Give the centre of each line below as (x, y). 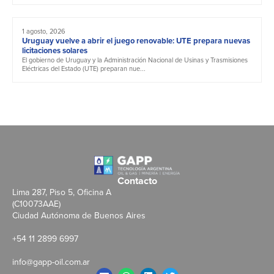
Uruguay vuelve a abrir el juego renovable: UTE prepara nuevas (136, 40)
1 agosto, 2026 (44, 31)
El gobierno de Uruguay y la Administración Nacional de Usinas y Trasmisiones (135, 60)
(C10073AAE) (36, 204)
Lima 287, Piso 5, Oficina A (62, 192)
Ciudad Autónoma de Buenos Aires (79, 215)
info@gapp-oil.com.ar (51, 262)
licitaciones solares (55, 50)
